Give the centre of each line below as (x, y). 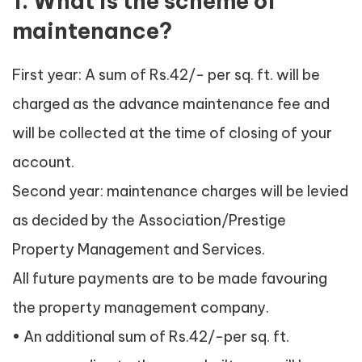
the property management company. (141, 308)
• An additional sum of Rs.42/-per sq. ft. (151, 337)
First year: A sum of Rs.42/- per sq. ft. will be (166, 75)
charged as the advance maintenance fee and (171, 104)
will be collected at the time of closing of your (172, 133)
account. (43, 162)
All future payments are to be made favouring (170, 279)
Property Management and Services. (139, 250)
